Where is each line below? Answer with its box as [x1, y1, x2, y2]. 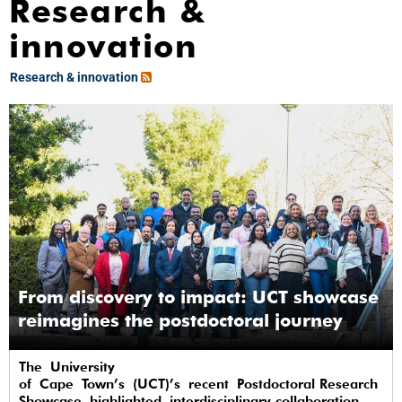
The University [19, 359, 115, 376]
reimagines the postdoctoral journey [18, 310, 343, 332]
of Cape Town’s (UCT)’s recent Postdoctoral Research [19, 376, 378, 393]
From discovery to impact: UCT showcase [18, 286, 379, 309]
